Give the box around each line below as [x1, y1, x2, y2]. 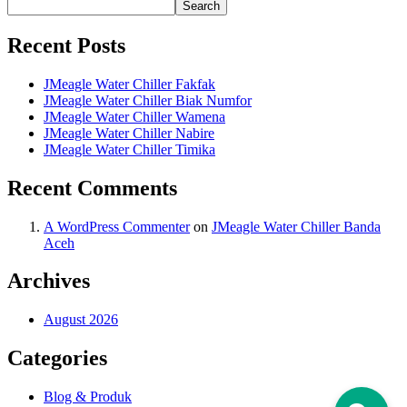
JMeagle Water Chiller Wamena [44, 108, 225, 124]
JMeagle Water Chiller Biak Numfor [44, 92, 252, 108]
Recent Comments [7, 175, 177, 200]
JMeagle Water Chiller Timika [44, 141, 215, 157]
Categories [7, 346, 107, 371]
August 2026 [44, 312, 118, 328]
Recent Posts [7, 33, 125, 57]
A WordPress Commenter [44, 218, 190, 234]
